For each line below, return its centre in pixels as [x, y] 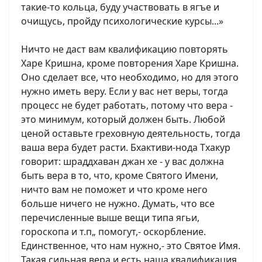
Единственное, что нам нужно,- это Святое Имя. [131, 246]
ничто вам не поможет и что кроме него [114, 189]
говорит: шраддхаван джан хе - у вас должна [123, 161]
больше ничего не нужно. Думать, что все [118, 204]
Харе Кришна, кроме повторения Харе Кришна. [130, 63]
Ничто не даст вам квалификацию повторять [125, 49]
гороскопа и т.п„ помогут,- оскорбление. [113, 232]
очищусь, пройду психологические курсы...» [122, 21]
